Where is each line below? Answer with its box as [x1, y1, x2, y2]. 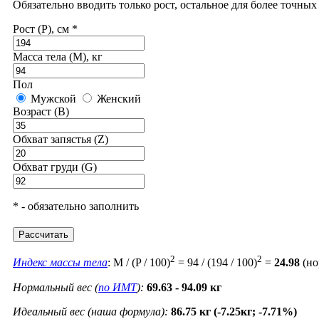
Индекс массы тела [13, 256, 108, 269]
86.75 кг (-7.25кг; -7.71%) [171, 305, 297, 318]
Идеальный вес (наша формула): [13, 305, 168, 318]
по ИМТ [98, 281, 137, 293]
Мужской [28, 93, 76, 105]
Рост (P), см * [13, 23, 78, 36]
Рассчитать [19, 229, 68, 241]
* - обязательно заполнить [13, 200, 139, 213]
